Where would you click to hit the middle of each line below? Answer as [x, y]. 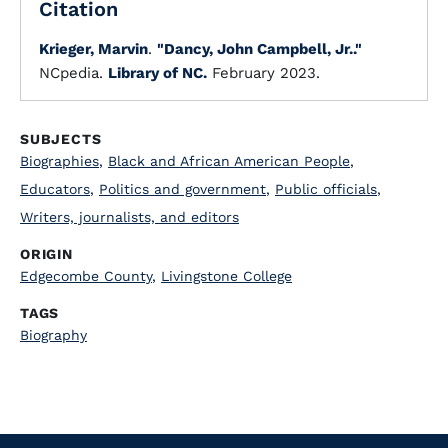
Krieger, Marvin [93, 49]
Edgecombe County [86, 276]
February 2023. [263, 73]
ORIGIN [46, 254]
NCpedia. [73, 73]
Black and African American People [229, 161]
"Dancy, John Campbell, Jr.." [259, 49]
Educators [55, 189]
